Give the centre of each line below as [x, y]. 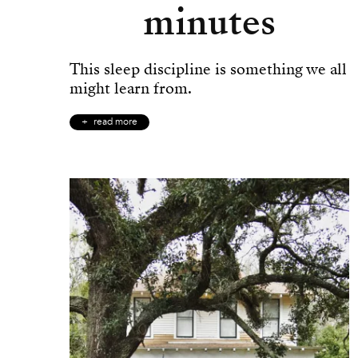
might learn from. [131, 88]
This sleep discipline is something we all [208, 69]
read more [115, 122]
